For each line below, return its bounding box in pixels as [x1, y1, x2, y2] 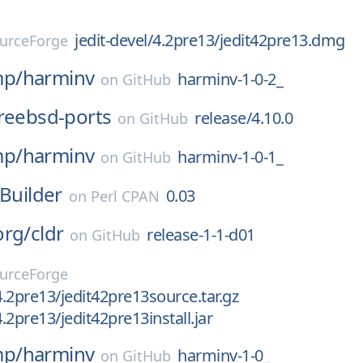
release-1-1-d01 [147, 224, 255, 246]
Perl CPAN [90, 186, 160, 206]
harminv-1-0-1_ [177, 146, 284, 168]
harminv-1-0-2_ [177, 68, 284, 90]
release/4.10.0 [194, 107, 293, 129]
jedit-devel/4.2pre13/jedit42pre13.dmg [75, 29, 345, 51]
